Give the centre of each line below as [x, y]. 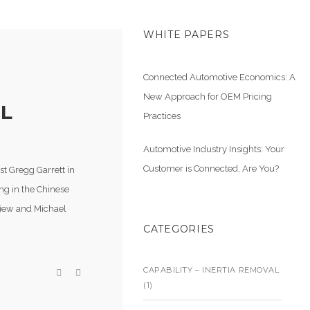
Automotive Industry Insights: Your [214, 149]
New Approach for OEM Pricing [208, 97]
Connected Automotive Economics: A [219, 77]
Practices [162, 116]
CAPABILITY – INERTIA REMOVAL [211, 270]
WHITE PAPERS [186, 35]
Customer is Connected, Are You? [211, 168]
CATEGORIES [179, 229]
